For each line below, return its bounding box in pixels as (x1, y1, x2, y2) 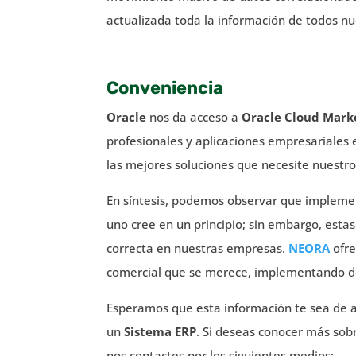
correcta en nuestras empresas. (106, 239, 289, 256)
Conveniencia (106, 76, 224, 99)
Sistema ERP (124, 323, 197, 339)
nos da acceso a (149, 108, 242, 125)
